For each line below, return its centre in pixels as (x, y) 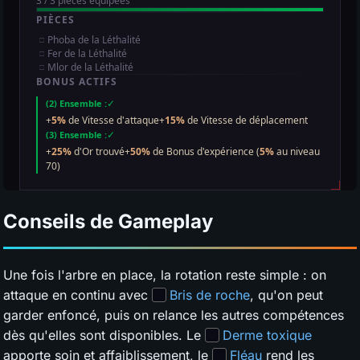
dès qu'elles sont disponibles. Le (104, 335)
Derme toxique (267, 335)
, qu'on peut (286, 295)
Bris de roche (210, 295)
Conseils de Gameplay (108, 222)
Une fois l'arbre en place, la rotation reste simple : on (165, 275)
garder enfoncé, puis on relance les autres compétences (174, 315)
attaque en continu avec (78, 295)
